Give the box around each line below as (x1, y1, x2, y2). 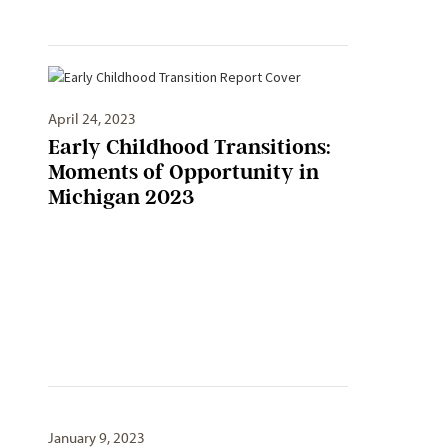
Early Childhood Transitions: (48, 133, 331, 159)
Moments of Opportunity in (48, 158, 319, 184)
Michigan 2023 (48, 183, 194, 209)
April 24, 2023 (48, 108, 136, 128)
